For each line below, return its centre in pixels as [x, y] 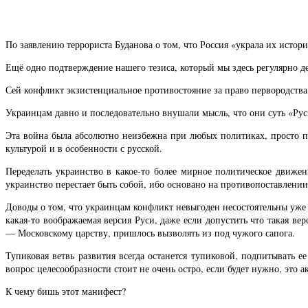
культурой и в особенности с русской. [84, 148]
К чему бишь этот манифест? [66, 291]
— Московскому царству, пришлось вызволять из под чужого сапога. [150, 232]
